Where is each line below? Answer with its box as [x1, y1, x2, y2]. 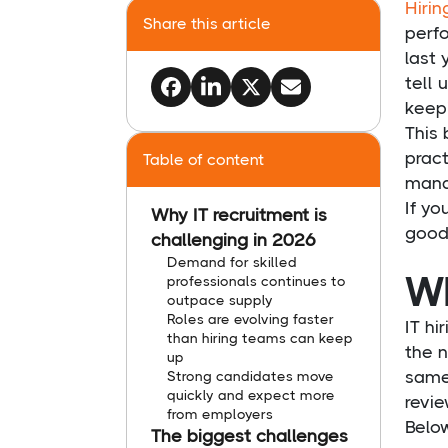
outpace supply [167, 291, 273, 308]
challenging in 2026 [151, 229, 316, 250]
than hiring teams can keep [167, 329, 353, 346]
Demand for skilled [167, 253, 297, 270]
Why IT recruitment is [151, 204, 327, 225]
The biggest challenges [151, 425, 348, 446]
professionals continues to [167, 272, 346, 289]
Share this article [143, 13, 271, 33]
